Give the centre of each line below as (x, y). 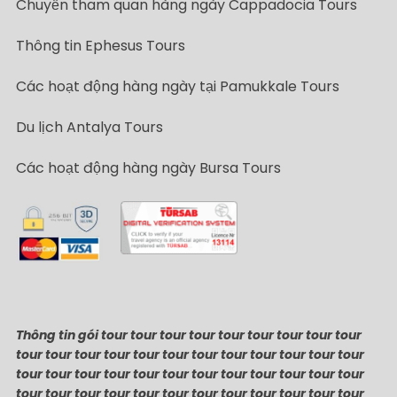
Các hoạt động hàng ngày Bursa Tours (148, 168)
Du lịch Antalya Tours (90, 128)
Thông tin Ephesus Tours (101, 46)
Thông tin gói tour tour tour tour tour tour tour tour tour (189, 335)
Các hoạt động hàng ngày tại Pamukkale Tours (178, 87)
